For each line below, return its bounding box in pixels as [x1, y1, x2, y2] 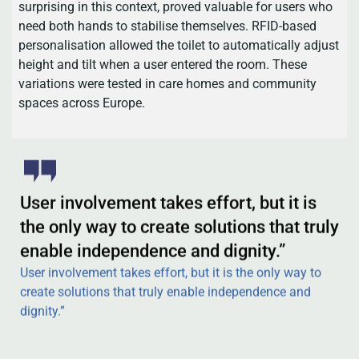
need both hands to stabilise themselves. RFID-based [18, 18, 317, 34]
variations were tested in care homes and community [18, 75, 317, 91]
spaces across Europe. [18, 95, 146, 111]
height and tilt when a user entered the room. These [18, 56, 308, 72]
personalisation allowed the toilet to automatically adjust [18, 37, 340, 53]
